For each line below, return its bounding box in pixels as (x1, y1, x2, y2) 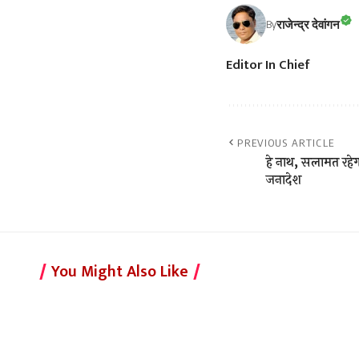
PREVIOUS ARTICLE (237, 136, 335, 150)
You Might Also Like (51, 258, 188, 286)
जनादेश (266, 170, 301, 191)
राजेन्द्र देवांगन (276, 16, 340, 31)
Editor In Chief (226, 54, 310, 77)
